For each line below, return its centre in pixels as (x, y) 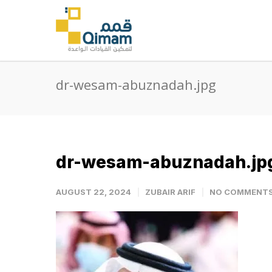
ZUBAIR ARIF (170, 192)
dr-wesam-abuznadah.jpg (136, 85)
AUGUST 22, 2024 (93, 192)
